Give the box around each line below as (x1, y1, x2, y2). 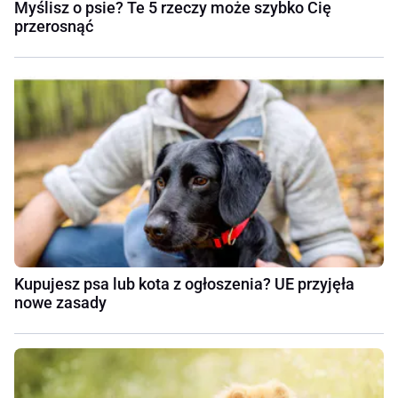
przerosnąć (14, 16, 93, 36)
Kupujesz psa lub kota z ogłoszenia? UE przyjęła (14, 274, 354, 293)
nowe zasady (14, 292, 107, 312)
